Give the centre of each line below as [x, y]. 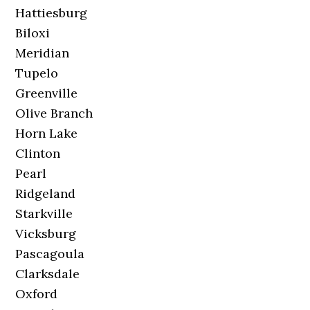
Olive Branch [54, 113]
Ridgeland [46, 193]
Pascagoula [50, 254]
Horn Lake [47, 133]
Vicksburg [46, 234]
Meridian [43, 53]
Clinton [38, 153]
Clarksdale [48, 274]
